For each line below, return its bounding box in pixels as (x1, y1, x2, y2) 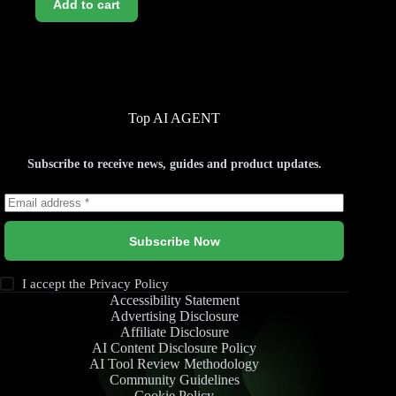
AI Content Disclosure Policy (92, 340, 257, 355)
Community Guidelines (109, 372, 240, 387)
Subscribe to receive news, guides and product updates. (27, 157, 322, 171)
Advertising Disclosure (110, 308, 239, 324)
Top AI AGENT (128, 110, 221, 126)
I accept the (22, 277, 90, 291)
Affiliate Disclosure (119, 324, 229, 339)
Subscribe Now (128, 233, 220, 248)
